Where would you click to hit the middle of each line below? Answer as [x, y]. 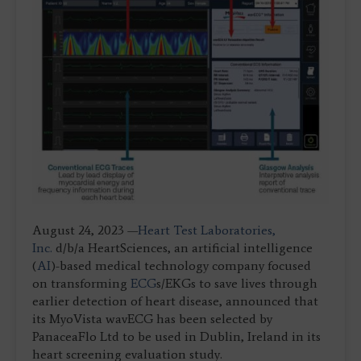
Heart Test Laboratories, [207, 230]
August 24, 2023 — [85, 230]
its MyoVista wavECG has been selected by [152, 318]
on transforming [81, 283]
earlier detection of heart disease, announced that [175, 301]
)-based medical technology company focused [181, 265]
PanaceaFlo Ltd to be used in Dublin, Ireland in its [176, 336]
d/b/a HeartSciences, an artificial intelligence [183, 247]
